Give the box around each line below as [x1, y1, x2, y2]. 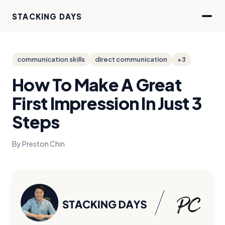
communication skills [17, 55, 85, 63]
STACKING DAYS [12, 11, 82, 21]
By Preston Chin [12, 139, 65, 148]
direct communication [95, 55, 167, 63]
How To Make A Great [12, 74, 181, 95]
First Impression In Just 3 [12, 92, 202, 114]
